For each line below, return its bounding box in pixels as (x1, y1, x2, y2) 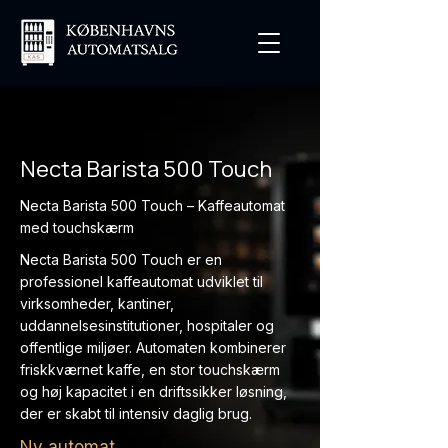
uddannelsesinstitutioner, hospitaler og (20, 317, 274, 334)
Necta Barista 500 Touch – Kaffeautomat (20, 197, 285, 214)
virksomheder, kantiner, (20, 295, 174, 312)
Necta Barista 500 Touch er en (20, 251, 222, 268)
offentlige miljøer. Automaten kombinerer (20, 339, 286, 356)
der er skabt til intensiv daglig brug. (20, 405, 252, 422)
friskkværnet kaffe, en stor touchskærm (20, 361, 280, 378)
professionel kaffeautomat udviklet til (20, 273, 263, 290)
